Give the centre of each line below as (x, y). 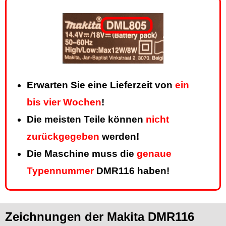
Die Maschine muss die (82, 154)
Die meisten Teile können (86, 120)
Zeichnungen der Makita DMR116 (100, 217)
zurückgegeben (63, 137)
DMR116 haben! (132, 171)
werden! (119, 137)
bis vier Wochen (64, 102)
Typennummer (60, 171)
